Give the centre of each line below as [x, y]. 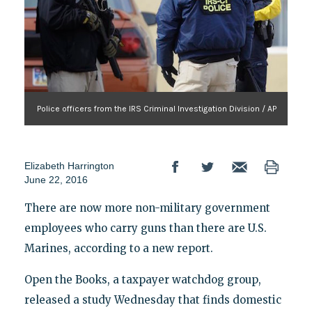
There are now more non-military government [147, 208]
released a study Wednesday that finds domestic [153, 299]
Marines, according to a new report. [118, 248]
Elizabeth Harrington [69, 165]
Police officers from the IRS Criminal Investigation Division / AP [157, 108]
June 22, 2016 [56, 179]
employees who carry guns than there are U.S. [145, 228]
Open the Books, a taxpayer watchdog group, [142, 279]
